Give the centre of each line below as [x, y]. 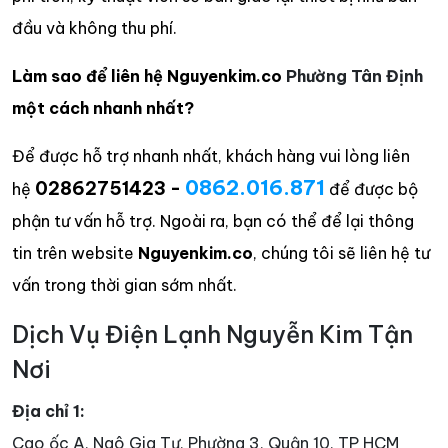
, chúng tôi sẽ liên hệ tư [341, 252]
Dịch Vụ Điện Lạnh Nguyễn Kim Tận [212, 334]
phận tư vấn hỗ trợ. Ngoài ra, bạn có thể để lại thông [213, 220]
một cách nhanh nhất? [103, 107]
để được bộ [371, 188]
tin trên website [75, 252]
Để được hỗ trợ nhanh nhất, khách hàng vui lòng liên [211, 155]
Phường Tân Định [354, 75]
